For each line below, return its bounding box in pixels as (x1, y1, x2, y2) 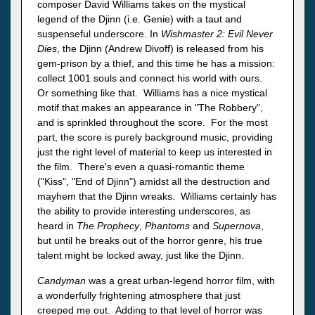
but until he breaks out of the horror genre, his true (37, 235, 262, 247)
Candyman (37, 275, 86, 287)
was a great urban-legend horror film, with (86, 275, 275, 287)
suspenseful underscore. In (37, 28, 161, 40)
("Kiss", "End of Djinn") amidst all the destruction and (37, 176, 270, 188)
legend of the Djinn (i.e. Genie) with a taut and (37, 13, 242, 25)
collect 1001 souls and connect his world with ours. (37, 72, 265, 84)
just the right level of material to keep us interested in (37, 146, 272, 158)
